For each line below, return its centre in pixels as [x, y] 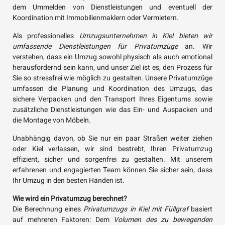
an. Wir [195, 47]
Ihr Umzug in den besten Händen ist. [69, 181]
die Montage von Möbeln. [52, 121]
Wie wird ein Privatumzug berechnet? [70, 199]
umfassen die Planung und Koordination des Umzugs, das [113, 89]
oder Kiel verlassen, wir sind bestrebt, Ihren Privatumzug [113, 149]
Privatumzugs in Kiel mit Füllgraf [136, 209]
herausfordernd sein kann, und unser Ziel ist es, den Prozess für [113, 68]
